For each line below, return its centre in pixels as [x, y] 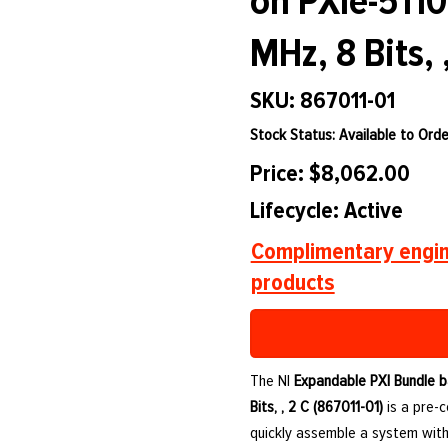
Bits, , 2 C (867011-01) [317, 407]
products [292, 283]
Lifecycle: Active [327, 210]
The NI [272, 381]
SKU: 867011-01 [322, 101]
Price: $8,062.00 [329, 174]
